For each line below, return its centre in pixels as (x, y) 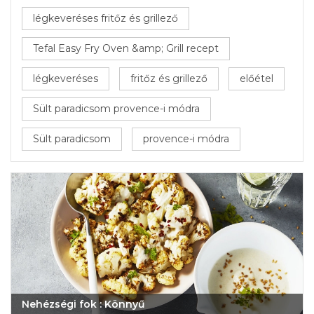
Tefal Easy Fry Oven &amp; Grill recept (126, 48)
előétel (257, 78)
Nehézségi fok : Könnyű (83, 304)
